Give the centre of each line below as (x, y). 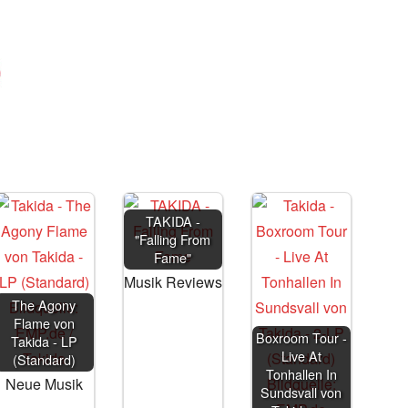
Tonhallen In (301, 374)
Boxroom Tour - (301, 337)
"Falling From (173, 239)
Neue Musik (44, 384)
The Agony (44, 305)
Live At (301, 356)
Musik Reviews (173, 282)
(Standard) (44, 359)
